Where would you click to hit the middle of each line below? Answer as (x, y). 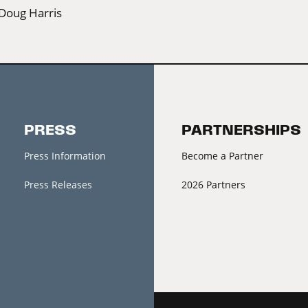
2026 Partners (213, 184)
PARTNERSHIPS (241, 130)
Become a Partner (222, 155)
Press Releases (58, 184)
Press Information (65, 155)
